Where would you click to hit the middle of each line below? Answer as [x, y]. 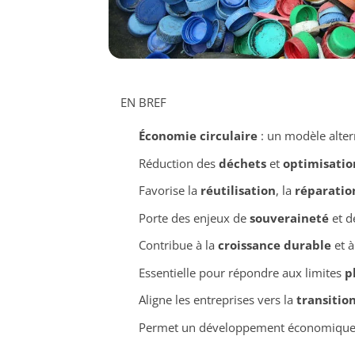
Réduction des [178, 163]
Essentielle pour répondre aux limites [241, 272]
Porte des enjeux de [194, 218]
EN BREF [143, 103]
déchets [242, 163]
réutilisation [238, 191]
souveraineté [289, 218]
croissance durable [274, 245]
